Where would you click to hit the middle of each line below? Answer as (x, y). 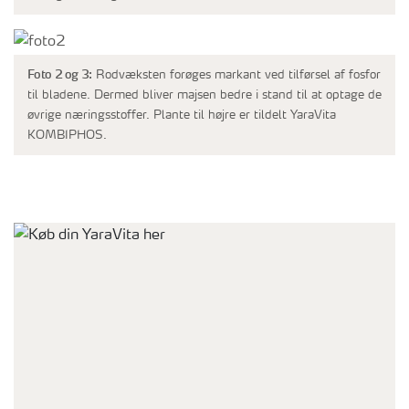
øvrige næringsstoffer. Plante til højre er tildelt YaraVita (182, 116)
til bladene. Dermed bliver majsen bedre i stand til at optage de (204, 96)
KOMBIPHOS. (67, 136)
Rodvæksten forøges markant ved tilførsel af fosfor (236, 76)
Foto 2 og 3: (60, 74)
